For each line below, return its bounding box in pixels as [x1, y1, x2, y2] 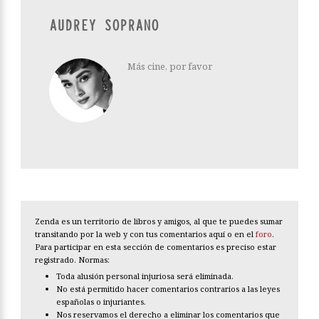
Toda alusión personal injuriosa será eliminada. [56, 271, 234, 282]
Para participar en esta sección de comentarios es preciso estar [35, 241, 276, 253]
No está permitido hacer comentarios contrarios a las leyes [56, 283, 280, 295]
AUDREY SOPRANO [49, 16, 159, 36]
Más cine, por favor [127, 60, 212, 73]
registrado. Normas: [35, 254, 110, 266]
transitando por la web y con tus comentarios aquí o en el [35, 229, 256, 240]
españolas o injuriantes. [56, 296, 146, 308]
